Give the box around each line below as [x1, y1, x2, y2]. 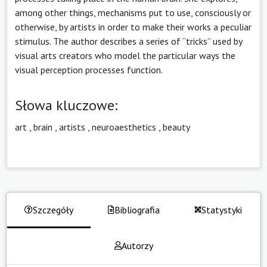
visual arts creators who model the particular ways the [15, 49, 235, 61]
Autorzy [121, 239, 153, 252]
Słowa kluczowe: [15, 95, 117, 114]
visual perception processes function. [15, 63, 163, 76]
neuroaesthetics [92, 120, 156, 133]
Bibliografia [114, 203, 160, 216]
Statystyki [201, 203, 242, 216]
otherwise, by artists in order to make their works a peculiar [15, 20, 252, 33]
